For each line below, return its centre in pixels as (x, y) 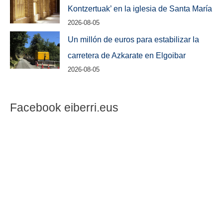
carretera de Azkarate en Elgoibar (127, 56)
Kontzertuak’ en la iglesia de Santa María (140, 8)
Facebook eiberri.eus (64, 107)
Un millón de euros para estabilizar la (134, 40)
